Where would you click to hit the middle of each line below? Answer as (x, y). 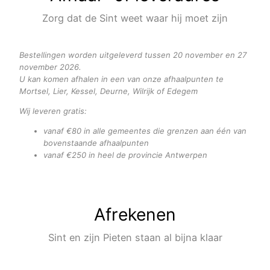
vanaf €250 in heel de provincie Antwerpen (125, 155)
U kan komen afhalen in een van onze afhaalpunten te (121, 79)
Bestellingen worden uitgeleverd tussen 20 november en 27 (133, 55)
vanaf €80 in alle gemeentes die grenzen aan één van (145, 130)
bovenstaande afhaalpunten (96, 143)
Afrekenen (135, 215)
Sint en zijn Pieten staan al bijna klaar (135, 238)
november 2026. (50, 67)
